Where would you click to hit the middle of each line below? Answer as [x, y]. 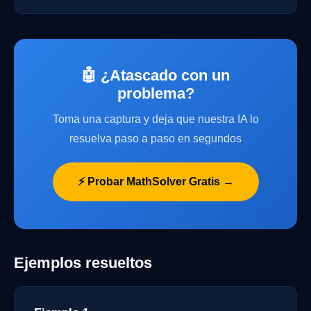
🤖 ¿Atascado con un [155, 75]
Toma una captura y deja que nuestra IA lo [155, 119]
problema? [155, 93]
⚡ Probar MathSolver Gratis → [155, 182]
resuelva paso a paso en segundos [155, 138]
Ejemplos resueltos [83, 263]
